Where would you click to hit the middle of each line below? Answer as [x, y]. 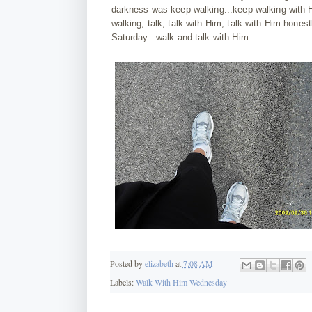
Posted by [127, 264]
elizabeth [159, 264]
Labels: [123, 282]
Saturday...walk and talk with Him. [181, 37]
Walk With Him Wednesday [181, 282]
